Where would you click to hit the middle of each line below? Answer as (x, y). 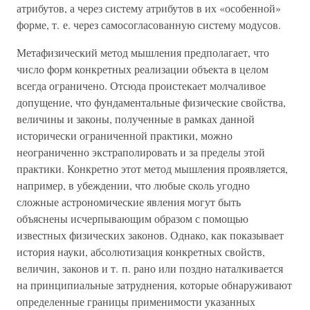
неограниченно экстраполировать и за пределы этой (141, 152)
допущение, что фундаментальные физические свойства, (151, 102)
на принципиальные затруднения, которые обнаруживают (154, 285)
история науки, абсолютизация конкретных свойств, (141, 252)
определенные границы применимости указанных (136, 301)
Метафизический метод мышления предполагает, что (143, 52)
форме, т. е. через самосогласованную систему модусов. (149, 25)
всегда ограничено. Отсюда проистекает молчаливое (141, 85)
